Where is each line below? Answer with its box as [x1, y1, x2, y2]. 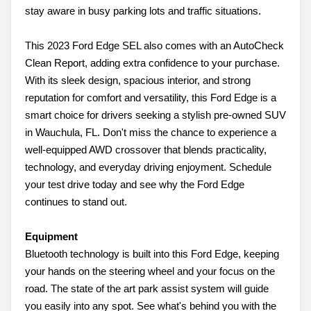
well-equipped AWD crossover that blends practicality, [25, 144, 267, 156]
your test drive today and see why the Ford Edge [25, 178, 244, 191]
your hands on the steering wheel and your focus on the [25, 265, 275, 278]
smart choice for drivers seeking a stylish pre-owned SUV [25, 109, 286, 121]
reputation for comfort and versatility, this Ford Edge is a [25, 92, 276, 104]
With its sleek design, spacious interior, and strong [25, 74, 251, 87]
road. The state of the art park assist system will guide [25, 283, 269, 295]
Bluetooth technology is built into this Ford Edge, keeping [25, 248, 279, 260]
